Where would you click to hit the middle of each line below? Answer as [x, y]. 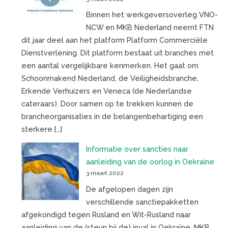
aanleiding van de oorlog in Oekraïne [150, 162]
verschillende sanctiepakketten [142, 202]
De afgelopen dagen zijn [129, 189]
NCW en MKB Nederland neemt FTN [150, 27]
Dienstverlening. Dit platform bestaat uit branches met [117, 53]
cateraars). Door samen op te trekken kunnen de [107, 104]
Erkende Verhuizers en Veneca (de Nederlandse [106, 91]
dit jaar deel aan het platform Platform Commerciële [114, 40]
